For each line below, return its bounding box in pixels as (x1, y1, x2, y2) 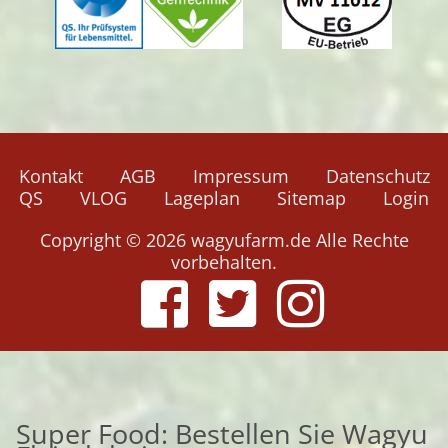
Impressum (192, 163, 289, 188)
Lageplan (164, 185, 240, 210)
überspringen (223, 184, 336, 209)
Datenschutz (325, 163, 430, 188)
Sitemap (277, 185, 346, 210)
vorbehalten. (171, 249, 277, 274)
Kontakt (18, 163, 83, 188)
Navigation (223, 162, 314, 187)
